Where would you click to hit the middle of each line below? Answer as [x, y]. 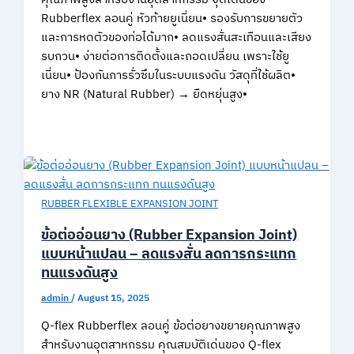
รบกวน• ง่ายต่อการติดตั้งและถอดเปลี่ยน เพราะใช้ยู [166, 57]
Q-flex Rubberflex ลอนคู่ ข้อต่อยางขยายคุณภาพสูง [171, 326]
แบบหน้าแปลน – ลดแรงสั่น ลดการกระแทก [169, 255]
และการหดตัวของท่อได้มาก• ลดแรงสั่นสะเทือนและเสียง [177, 38]
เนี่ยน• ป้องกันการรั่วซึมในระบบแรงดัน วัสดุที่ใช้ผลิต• [169, 76]
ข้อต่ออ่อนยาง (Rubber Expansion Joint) [169, 236]
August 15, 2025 [114, 298]
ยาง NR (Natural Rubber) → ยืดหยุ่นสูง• [145, 95]
